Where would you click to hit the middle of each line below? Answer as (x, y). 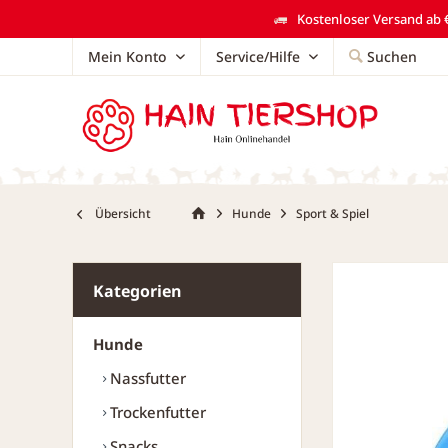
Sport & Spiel (332, 213)
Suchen (392, 56)
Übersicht (123, 213)
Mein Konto (127, 56)
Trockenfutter (156, 412)
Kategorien (137, 291)
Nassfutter (146, 378)
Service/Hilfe (258, 56)
